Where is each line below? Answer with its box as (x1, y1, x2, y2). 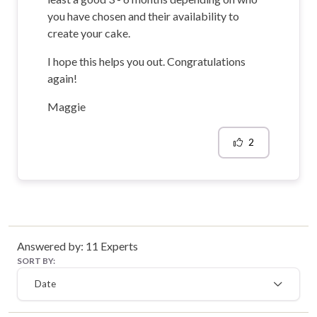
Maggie (47, 99, 86, 113)
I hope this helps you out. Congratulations (47, 54, 246, 68)
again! (47, 71, 77, 85)
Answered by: (17, 238, 86, 253)
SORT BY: (17, 255, 55, 266)
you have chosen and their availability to (47, 8, 239, 23)
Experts (98, 238, 138, 253)
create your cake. (47, 25, 130, 40)
